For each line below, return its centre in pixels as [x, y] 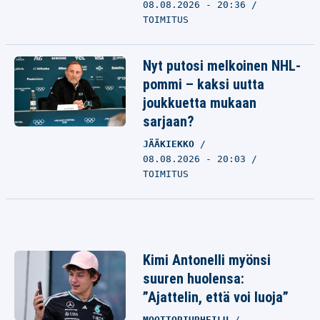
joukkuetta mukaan [200, 103]
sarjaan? [169, 121]
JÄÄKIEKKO [171, 144]
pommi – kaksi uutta [204, 84]
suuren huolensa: [194, 279]
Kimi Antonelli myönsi [207, 260]
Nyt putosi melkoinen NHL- [222, 66]
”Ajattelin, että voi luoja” [216, 297]
